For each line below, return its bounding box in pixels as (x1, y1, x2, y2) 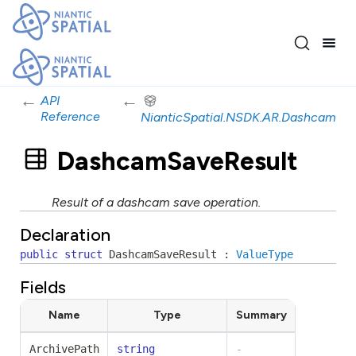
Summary (235, 308, 287, 322)
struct (64, 248, 103, 261)
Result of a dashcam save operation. (52, 195, 261, 210)
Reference (40, 109, 100, 124)
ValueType (236, 248, 293, 261)
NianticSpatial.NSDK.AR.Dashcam (141, 110, 336, 125)
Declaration (20, 224, 110, 246)
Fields (20, 277, 66, 298)
